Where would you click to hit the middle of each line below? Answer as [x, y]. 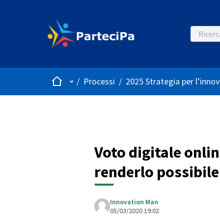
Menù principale [96, 81]
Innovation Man [134, 202]
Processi [99, 82]
